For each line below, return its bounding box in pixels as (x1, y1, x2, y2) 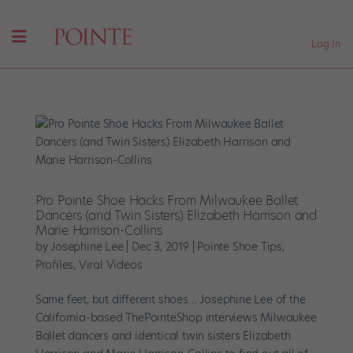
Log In (311, 36, 341, 50)
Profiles (35, 257, 74, 273)
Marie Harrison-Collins (35, 221, 162, 240)
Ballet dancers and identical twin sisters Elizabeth (35, 328, 291, 344)
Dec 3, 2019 (132, 239, 189, 255)
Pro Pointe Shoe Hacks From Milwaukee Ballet (35, 191, 299, 210)
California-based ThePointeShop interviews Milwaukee (35, 310, 317, 326)
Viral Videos (78, 257, 143, 273)
